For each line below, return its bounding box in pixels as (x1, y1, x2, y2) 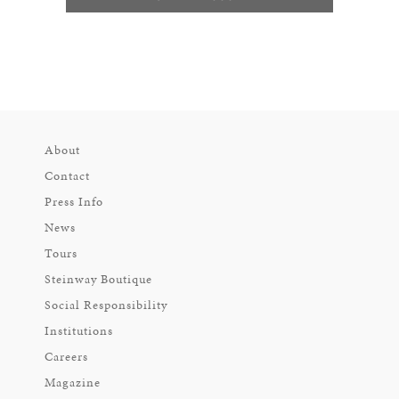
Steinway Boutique (45, 271, 152, 288)
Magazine (45, 374, 101, 391)
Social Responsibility (45, 297, 167, 313)
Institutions (45, 322, 113, 339)
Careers (45, 348, 88, 365)
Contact (45, 167, 90, 184)
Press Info (45, 193, 103, 210)
